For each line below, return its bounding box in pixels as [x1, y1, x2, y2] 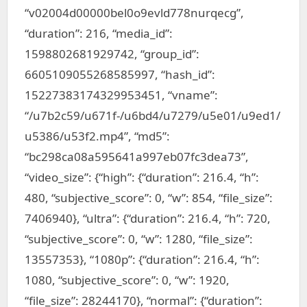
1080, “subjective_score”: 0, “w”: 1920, [25, 272, 230, 288]
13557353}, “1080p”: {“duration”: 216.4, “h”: [25, 251, 260, 267]
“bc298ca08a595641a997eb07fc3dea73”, [25, 149, 249, 164]
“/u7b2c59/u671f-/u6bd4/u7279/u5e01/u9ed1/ [25, 108, 280, 123]
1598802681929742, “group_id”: [25, 46, 199, 62]
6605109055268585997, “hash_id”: [25, 66, 215, 82]
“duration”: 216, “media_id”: [25, 25, 173, 41]
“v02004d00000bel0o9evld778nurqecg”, [25, 5, 244, 21]
